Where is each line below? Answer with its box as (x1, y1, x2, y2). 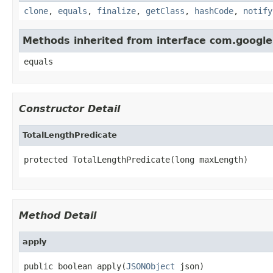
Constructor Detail (19, 102, 120, 115)
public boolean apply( (24, 261, 126, 271)
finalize (97, 5, 136, 16)
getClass (146, 5, 185, 16)
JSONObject (126, 261, 175, 271)
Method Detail (19, 209, 96, 221)
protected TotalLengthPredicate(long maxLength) (24, 154, 248, 165)
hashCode (194, 5, 233, 16)
